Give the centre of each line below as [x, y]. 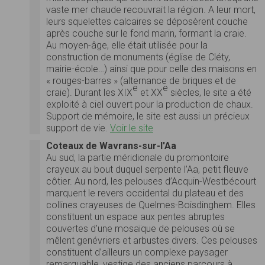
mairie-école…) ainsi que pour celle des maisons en [151, 69]
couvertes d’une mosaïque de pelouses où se [140, 228]
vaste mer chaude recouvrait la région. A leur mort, [151, 9]
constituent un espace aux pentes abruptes [135, 216]
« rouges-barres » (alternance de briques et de [141, 80]
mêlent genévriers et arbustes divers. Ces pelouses [152, 240]
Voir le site [132, 128]
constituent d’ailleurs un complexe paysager [137, 252]
